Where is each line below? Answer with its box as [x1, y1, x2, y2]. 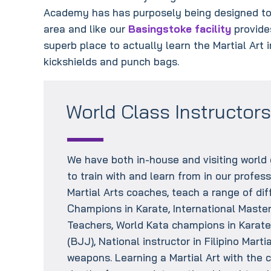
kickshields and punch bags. [44, 55, 179, 68]
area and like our [44, 22, 128, 36]
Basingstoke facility [128, 22, 231, 36]
